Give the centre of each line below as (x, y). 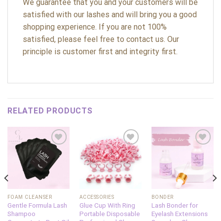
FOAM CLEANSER (30, 197)
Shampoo (21, 214)
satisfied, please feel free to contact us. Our (101, 39)
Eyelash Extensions (179, 214)
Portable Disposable (110, 214)
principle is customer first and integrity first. (100, 51)
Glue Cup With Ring (107, 205)
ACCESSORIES (97, 197)
